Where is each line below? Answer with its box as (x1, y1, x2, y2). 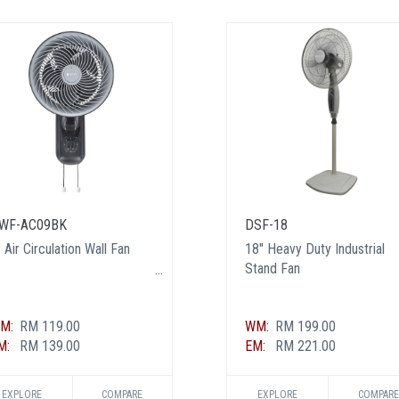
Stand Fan (245, 260, 300, 277)
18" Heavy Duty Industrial (245, 240, 385, 257)
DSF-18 (245, 216, 288, 233)
